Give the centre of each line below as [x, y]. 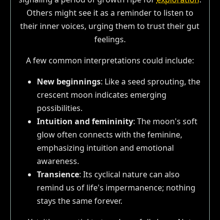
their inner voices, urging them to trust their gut [110, 26]
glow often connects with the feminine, [109, 134]
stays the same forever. [79, 201]
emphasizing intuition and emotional [105, 148]
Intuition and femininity [85, 121]
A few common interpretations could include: [110, 60]
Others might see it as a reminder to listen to [110, 13]
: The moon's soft [165, 121]
